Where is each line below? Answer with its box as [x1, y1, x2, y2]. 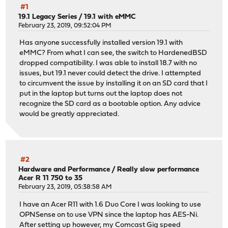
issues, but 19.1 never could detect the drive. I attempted [19, 70, 202, 78]
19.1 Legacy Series [18, 13, 77, 21]
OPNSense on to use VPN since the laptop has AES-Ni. [19, 211, 199, 219]
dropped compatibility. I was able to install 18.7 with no [19, 60, 197, 68]
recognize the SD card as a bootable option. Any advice [19, 100, 201, 108]
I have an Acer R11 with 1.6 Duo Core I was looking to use [19, 201, 202, 209]
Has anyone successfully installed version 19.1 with [19, 39, 183, 47]
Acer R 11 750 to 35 [18, 175, 83, 183]
